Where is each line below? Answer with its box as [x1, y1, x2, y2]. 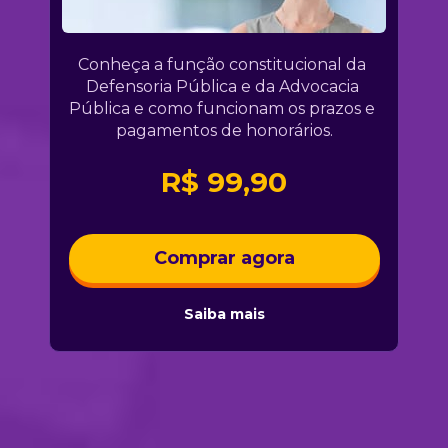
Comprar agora [153, 246, 295, 269]
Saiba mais [183, 304, 265, 323]
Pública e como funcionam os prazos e [69, 99, 375, 119]
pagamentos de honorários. [115, 121, 333, 141]
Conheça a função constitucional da [78, 55, 366, 75]
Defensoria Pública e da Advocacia [85, 77, 359, 97]
